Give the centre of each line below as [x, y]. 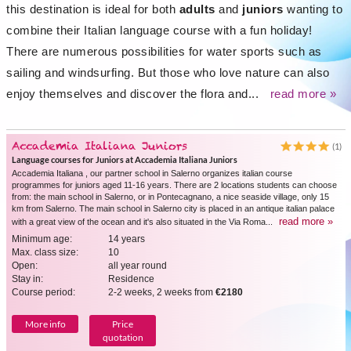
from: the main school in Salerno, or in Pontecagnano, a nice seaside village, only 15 [170, 197]
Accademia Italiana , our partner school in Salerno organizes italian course [152, 173]
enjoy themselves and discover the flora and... [134, 94]
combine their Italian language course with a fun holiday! [159, 30]
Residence [131, 279]
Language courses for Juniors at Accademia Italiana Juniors [125, 159]
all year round [138, 266]
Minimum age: [42, 239]
